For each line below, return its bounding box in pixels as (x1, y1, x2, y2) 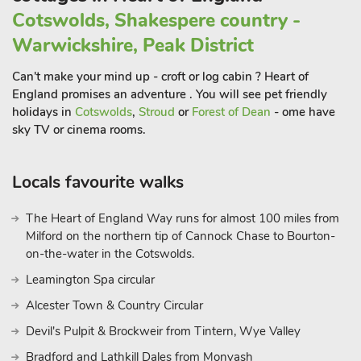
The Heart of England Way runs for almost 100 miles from (26, 210, 339, 226)
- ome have (271, 104, 335, 120)
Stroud (139, 104, 175, 120)
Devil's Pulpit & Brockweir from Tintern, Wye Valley (26, 323, 301, 339)
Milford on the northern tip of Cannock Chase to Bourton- (26, 228, 335, 244)
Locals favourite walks (12, 171, 184, 193)
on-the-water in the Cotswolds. (26, 246, 194, 262)
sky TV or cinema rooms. (12, 122, 146, 138)
